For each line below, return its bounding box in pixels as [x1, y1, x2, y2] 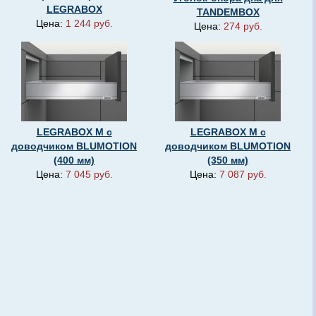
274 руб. [223, 20, 262, 32]
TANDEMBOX [196, 6, 260, 18]
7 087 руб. [219, 169, 267, 180]
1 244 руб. [65, 18, 113, 29]
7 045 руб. [65, 169, 113, 180]
